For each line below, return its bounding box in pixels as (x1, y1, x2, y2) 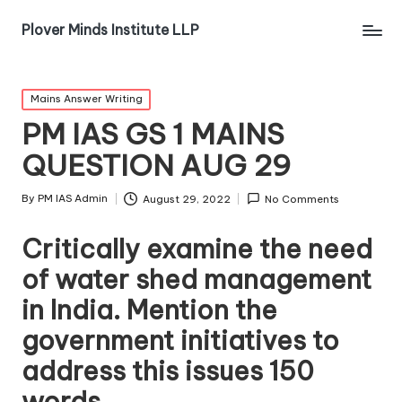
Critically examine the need (22, 232, 372, 266)
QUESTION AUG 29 (22, 146, 291, 183)
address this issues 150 (22, 354, 314, 388)
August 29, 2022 (142, 192, 231, 205)
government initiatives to (22, 323, 339, 357)
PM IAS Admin (38, 192, 108, 205)
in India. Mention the (22, 293, 277, 327)
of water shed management (22, 262, 371, 296)
